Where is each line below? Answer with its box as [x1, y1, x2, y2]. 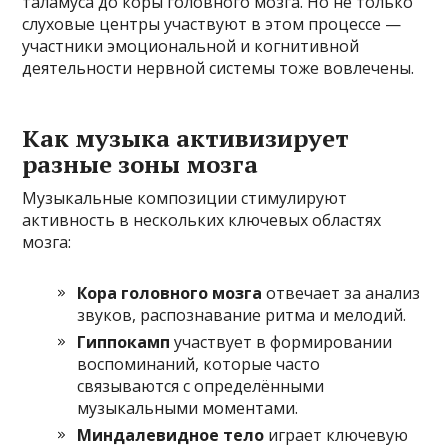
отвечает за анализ [262, 281, 421, 304]
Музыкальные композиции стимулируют [22, 186, 348, 209]
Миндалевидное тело [77, 423, 265, 446]
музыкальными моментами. [77, 396, 299, 419]
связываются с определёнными [77, 374, 325, 397]
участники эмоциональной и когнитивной [22, 34, 360, 57]
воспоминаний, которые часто [77, 352, 321, 375]
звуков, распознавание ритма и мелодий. [77, 303, 407, 326]
